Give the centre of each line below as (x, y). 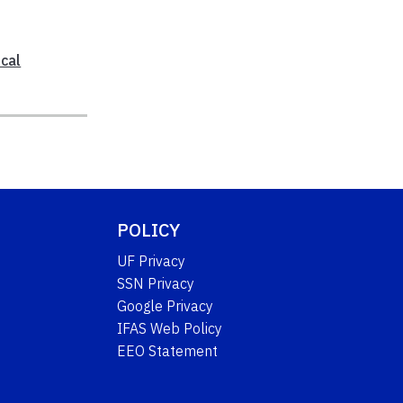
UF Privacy (152, 260)
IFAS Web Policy (170, 328)
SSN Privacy (156, 283)
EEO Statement (168, 350)
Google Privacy (166, 305)
